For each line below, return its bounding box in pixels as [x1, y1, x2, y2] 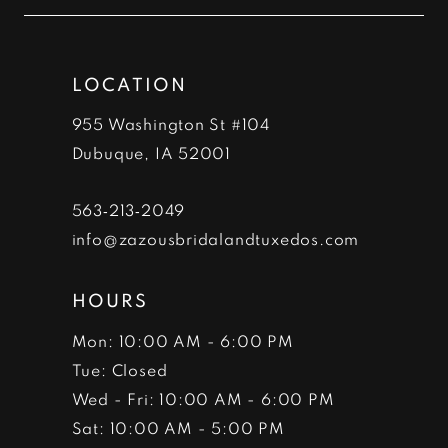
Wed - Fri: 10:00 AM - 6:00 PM [71, 388, 335, 410]
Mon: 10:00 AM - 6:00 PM [71, 330, 294, 352]
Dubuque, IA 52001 [71, 142, 232, 164]
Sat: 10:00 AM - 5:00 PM [71, 417, 285, 439]
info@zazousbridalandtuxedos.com [71, 227, 360, 249]
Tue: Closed [71, 359, 168, 381]
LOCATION [71, 72, 188, 96]
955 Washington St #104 [71, 113, 271, 135]
